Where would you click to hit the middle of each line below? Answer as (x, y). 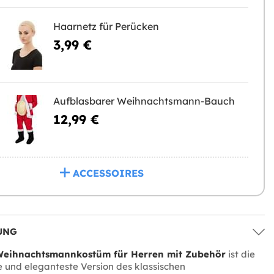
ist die (240, 254)
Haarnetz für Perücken (106, 26)
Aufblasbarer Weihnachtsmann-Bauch (144, 101)
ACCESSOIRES (108, 173)
